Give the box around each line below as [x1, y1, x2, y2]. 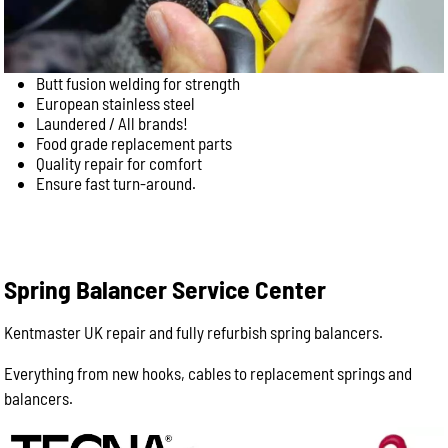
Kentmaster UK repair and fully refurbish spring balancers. [4, 322, 384, 343]
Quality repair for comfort [36, 153, 203, 174]
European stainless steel [36, 93, 196, 114]
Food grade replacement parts [36, 133, 233, 154]
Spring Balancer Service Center [4, 273, 327, 305]
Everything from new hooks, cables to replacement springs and [4, 363, 413, 384]
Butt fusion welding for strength [36, 73, 241, 94]
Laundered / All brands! [36, 113, 189, 134]
